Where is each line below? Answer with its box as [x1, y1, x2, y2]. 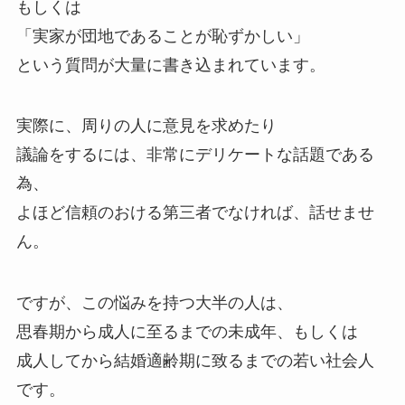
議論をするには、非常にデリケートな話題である [15, 146, 374, 165]
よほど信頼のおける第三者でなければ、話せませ [15, 203, 374, 222]
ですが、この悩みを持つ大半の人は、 [15, 294, 293, 313]
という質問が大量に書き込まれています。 [15, 55, 325, 74]
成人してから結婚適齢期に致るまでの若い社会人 [15, 352, 374, 371]
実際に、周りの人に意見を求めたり [15, 117, 277, 136]
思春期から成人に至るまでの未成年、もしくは [15, 323, 358, 342]
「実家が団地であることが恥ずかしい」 [15, 26, 309, 45]
